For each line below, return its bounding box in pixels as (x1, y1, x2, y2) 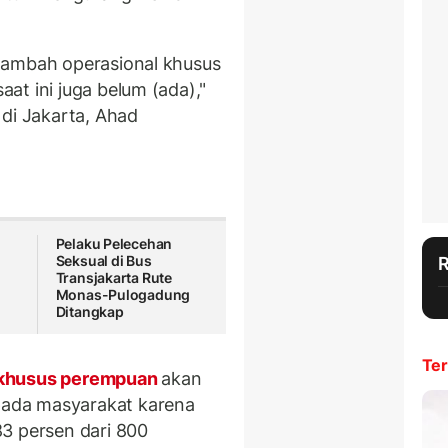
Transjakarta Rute (55, 269, 173, 287)
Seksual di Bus (55, 252, 152, 270)
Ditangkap (55, 303, 124, 321)
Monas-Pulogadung (55, 286, 191, 304)
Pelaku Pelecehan (55, 235, 173, 253)
